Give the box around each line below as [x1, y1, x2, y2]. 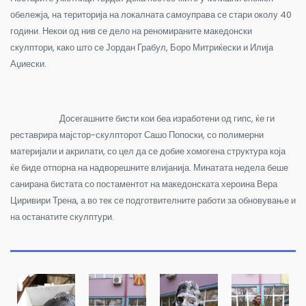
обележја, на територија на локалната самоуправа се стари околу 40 [10, 8, 292, 21]
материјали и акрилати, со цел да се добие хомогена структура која [10, 144, 286, 158]
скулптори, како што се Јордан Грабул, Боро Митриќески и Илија [10, 40, 273, 54]
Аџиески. [10, 57, 46, 70]
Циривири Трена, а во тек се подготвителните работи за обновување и [10, 193, 296, 207]
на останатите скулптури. [10, 210, 118, 223]
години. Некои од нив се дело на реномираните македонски [10, 24, 252, 38]
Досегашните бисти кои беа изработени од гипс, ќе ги [10, 111, 275, 125]
